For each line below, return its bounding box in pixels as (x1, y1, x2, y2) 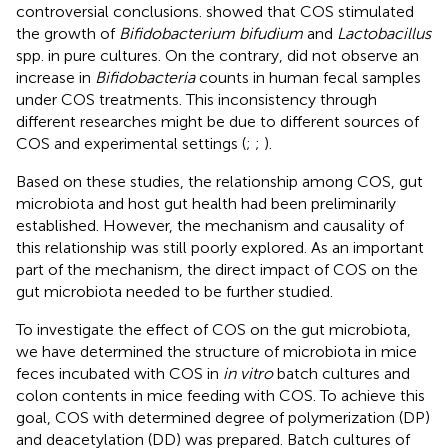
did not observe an (287, 45, 419, 65)
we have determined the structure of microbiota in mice (16, 341, 417, 361)
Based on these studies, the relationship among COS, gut (16, 171, 423, 191)
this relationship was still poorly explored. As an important (16, 237, 424, 257)
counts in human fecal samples (195, 67, 421, 87)
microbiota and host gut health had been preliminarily (16, 193, 396, 213)
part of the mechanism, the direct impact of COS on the (16, 259, 418, 279)
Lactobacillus (337, 23, 431, 43)
